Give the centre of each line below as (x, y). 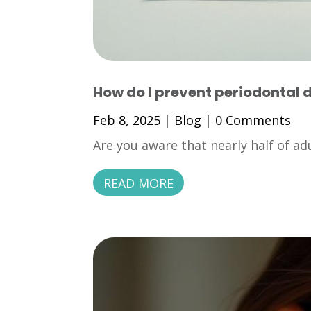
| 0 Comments (246, 120)
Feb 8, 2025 (127, 120)
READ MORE (139, 184)
